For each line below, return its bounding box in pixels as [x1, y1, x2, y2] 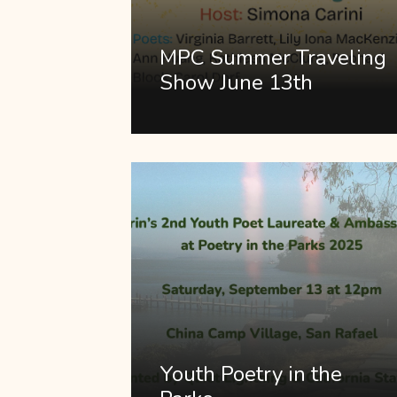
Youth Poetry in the [160, 359, 342, 388]
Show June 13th [160, 68, 313, 97]
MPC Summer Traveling [160, 43, 386, 73]
